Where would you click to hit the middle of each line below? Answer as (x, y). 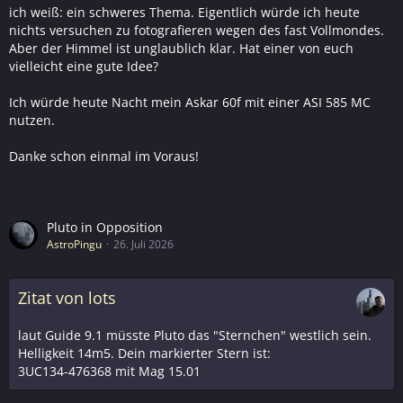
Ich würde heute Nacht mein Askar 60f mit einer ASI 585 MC (190, 102)
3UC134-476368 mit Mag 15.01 (109, 371)
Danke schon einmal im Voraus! (104, 156)
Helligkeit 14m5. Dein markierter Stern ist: (144, 353)
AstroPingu (74, 244)
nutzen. (32, 120)
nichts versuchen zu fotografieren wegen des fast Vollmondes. (197, 30)
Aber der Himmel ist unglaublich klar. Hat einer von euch (181, 48)
